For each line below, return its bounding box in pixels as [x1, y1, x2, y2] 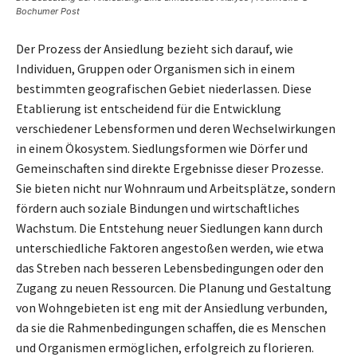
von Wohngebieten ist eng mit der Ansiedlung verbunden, [16, 299, 328, 316]
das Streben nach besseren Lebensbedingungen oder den [16, 259, 324, 276]
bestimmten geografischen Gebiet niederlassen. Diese [16, 80, 312, 96]
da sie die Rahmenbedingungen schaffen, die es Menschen [16, 319, 326, 335]
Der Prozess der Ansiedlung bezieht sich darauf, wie [16, 40, 293, 57]
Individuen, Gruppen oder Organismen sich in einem [16, 60, 295, 76]
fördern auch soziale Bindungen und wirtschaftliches [16, 199, 300, 216]
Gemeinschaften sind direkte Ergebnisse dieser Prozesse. [16, 159, 324, 176]
